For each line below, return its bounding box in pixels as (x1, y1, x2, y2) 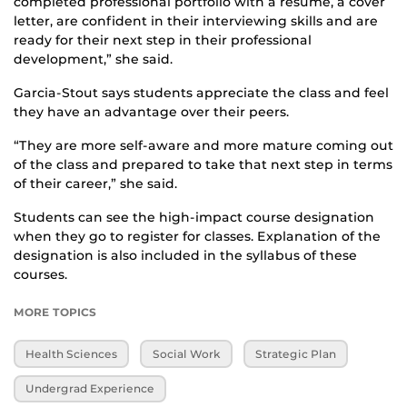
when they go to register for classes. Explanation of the (14, 228, 381, 245)
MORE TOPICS (14, 305, 96, 320)
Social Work (152, 346, 221, 361)
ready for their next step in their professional (14, 32, 312, 49)
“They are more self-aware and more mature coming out (14, 137, 393, 154)
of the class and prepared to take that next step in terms (14, 156, 392, 174)
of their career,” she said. (14, 175, 177, 193)
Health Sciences (25, 346, 118, 361)
